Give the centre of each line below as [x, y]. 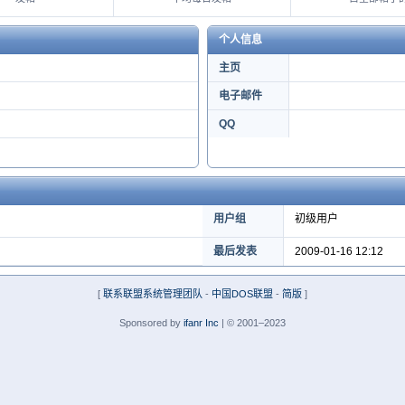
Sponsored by [151, 323]
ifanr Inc [201, 323]
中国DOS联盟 [242, 294]
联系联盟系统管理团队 [153, 294]
